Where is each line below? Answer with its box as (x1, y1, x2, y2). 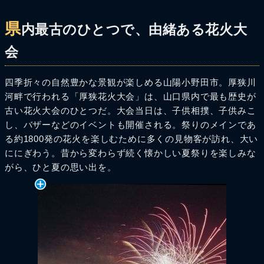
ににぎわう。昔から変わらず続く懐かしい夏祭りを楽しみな (5, 148, 256, 158)
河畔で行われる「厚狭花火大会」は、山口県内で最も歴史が (5, 91, 256, 101)
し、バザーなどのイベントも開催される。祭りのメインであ (5, 120, 256, 130)
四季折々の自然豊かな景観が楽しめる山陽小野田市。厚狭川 (5, 77, 256, 87)
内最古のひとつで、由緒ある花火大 (21, 22, 247, 37)
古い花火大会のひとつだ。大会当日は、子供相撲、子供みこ (5, 105, 256, 115)
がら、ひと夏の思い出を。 (5, 162, 117, 172)
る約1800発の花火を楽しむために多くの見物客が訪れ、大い (5, 134, 259, 144)
